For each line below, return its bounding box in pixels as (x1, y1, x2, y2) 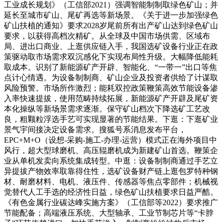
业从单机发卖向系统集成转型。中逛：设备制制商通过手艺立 (4, 156, 218, 165)
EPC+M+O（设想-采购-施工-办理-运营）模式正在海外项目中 (4, 135, 217, 144)
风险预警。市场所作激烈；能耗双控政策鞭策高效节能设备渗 (4, 83, 218, 92)
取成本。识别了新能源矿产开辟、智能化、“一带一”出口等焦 (4, 62, 217, 71)
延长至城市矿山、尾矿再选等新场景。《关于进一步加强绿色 (4, 10, 218, 19)
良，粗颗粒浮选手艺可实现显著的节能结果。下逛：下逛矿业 (4, 114, 218, 123)
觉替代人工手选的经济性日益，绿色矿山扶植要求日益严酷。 (4, 187, 218, 196)
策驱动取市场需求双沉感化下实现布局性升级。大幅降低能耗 (4, 52, 218, 61)
